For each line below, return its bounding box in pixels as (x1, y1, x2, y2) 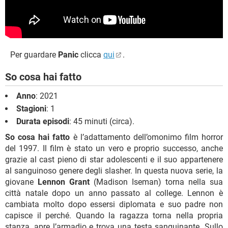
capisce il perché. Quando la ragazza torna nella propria (5, 210, 223, 220)
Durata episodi (16, 116, 69, 126)
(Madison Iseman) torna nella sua (90, 177, 223, 187)
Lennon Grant (38, 177, 90, 187)
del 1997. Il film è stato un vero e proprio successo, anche (5, 143, 223, 153)
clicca (78, 49, 103, 60)
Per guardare (5, 49, 58, 60)
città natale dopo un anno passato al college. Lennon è (5, 188, 223, 198)
